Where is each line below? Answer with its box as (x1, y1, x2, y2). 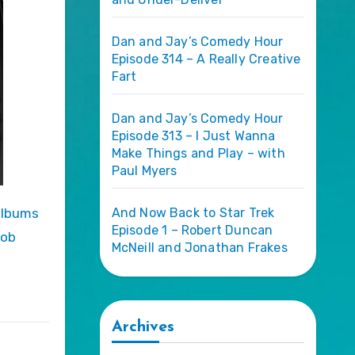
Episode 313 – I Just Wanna (111, 128, 276, 143)
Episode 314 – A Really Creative (111, 51, 301, 67)
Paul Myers (111, 162, 177, 178)
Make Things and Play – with (111, 145, 285, 161)
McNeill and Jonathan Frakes (111, 239, 288, 255)
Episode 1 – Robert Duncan (111, 222, 273, 238)
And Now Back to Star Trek (111, 204, 275, 220)
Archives (111, 319, 174, 335)
